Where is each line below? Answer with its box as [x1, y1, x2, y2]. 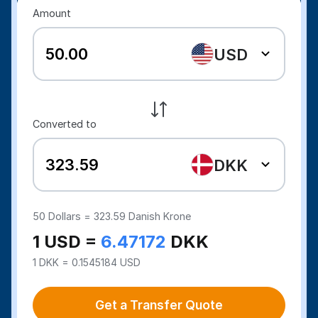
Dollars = [48, 210, 94, 222]
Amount [33, 7, 72, 19]
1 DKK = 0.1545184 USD [33, 256, 141, 268]
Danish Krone [126, 210, 192, 222]
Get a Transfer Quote [95, 297, 223, 312]
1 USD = [33, 231, 102, 252]
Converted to [33, 118, 97, 130]
